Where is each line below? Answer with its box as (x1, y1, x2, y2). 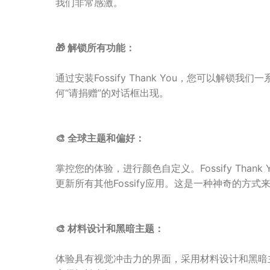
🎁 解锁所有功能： (55, 42, 135, 54)
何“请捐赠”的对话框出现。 (55, 87, 169, 99)
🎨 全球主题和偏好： (55, 132, 145, 144)
